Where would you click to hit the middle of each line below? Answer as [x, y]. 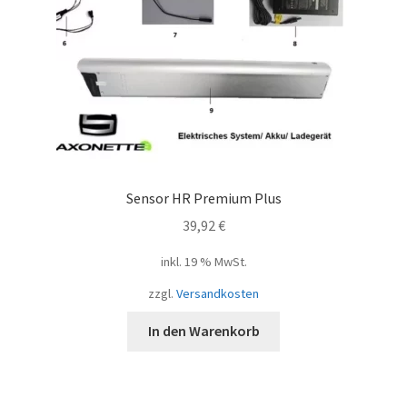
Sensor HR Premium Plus [203, 198]
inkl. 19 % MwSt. [203, 262]
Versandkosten [218, 293]
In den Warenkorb [203, 331]
